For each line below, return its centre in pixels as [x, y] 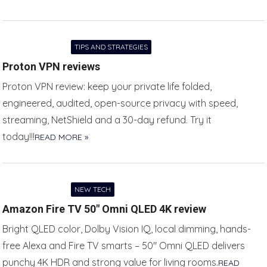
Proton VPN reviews [52, 66]
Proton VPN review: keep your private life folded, [107, 86]
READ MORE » [62, 137]
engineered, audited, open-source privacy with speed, [120, 103]
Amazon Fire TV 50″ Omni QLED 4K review [105, 209]
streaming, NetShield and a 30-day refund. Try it [107, 120]
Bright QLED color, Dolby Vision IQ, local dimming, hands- [127, 229]
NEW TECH [93, 189]
